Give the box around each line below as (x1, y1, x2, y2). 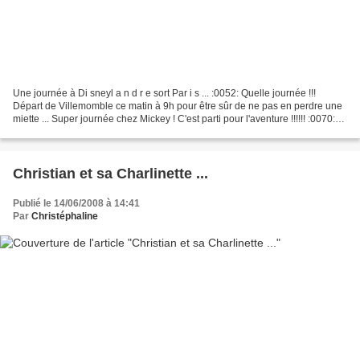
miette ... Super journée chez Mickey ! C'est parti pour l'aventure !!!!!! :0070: (13, 112, 335, 125)
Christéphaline (31, 210, 98, 222)
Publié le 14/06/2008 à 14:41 (13, 197, 140, 209)
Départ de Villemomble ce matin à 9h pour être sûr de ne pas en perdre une (13, 100, 342, 112)
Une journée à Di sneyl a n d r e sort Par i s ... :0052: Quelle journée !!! (13, 87, 316, 99)
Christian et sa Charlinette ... (13, 165, 208, 182)
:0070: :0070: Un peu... (13, 125, 112, 137)
